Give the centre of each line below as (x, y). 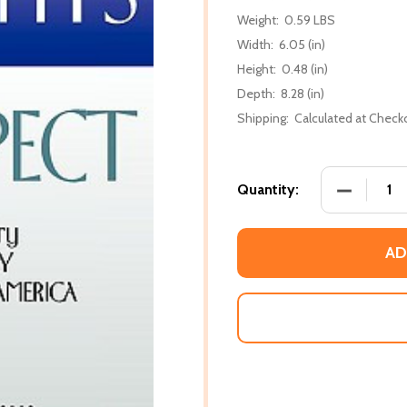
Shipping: (263, 118)
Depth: (256, 93)
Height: (257, 69)
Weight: (258, 20)
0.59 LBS (310, 20)
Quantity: (268, 189)
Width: (255, 44)
